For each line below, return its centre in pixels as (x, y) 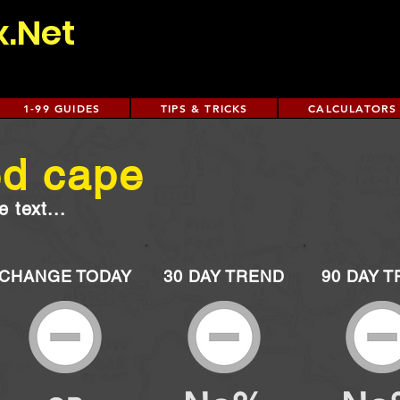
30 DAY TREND (224, 276)
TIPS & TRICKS (204, 108)
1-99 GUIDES (62, 108)
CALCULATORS (353, 108)
